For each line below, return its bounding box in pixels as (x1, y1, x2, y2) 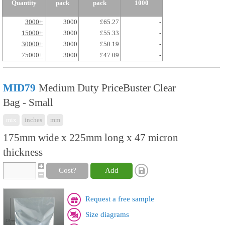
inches (25, 116, 42, 124)
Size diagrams (85, 210, 129, 218)
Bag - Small (3, 96, 53, 108)
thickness (3, 146, 43, 158)
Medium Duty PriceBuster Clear (39, 82, 176, 94)
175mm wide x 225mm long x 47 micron (3, 132, 178, 144)
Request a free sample (85, 195, 154, 203)
